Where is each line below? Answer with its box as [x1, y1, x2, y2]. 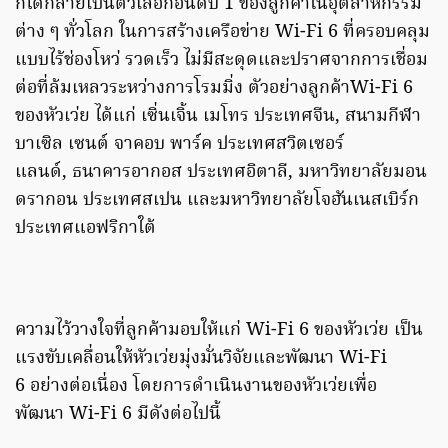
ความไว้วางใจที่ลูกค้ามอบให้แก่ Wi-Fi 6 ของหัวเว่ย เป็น [15, 316, 423, 346]
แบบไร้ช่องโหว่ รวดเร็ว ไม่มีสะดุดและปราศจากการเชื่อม [15, 46, 428, 76]
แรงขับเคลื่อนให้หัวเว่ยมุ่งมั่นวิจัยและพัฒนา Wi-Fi [15, 344, 387, 374]
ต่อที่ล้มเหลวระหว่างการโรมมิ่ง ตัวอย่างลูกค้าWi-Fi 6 [15, 74, 413, 104]
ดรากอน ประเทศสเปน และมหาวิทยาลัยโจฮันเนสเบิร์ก [15, 186, 419, 216]
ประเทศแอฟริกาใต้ [15, 214, 156, 244]
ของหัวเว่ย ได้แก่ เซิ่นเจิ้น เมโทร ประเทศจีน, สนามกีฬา [15, 102, 421, 132]
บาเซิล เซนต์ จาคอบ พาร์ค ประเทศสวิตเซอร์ [15, 130, 344, 160]
